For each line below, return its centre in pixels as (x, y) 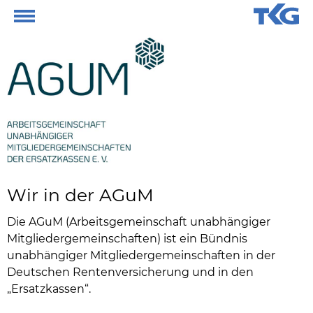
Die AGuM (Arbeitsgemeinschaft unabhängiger (139, 222)
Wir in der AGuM (80, 195)
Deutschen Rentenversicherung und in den (130, 272)
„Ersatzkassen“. (49, 289)
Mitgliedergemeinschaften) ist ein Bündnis (127, 239)
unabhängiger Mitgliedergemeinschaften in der (141, 256)
